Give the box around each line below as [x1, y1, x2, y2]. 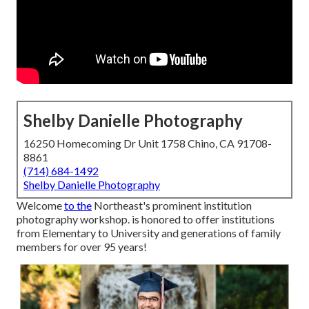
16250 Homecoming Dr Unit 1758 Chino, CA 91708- [23, 137, 272, 150]
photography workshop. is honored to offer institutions [17, 212, 275, 226]
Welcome [17, 199, 64, 212]
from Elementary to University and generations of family [17, 226, 281, 240]
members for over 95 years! [17, 240, 147, 254]
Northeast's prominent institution [92, 199, 252, 212]
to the [64, 199, 92, 212]
